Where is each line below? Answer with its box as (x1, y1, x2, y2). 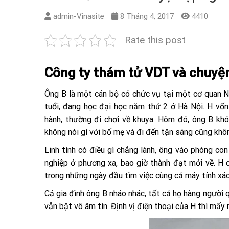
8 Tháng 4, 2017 (120, 11, 174, 21)
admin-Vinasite (53, 11, 104, 21)
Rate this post (125, 34, 186, 46)
